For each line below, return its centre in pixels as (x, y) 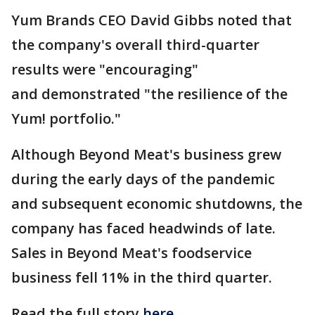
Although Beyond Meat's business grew (146, 155)
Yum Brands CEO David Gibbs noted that (152, 20)
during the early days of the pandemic (143, 179)
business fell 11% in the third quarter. (142, 278)
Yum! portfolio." (66, 119)
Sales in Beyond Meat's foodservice (131, 253)
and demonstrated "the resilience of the (149, 94)
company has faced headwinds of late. (143, 229)
